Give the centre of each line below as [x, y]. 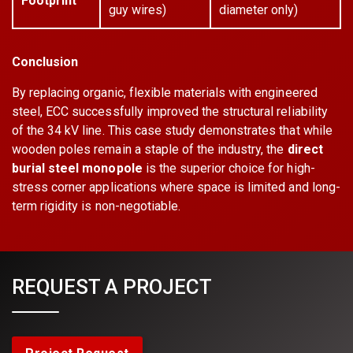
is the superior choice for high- [229, 169]
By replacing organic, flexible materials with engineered [165, 93]
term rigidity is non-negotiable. [96, 206]
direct [305, 150]
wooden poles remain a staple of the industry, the [150, 150]
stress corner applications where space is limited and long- [176, 188]
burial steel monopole [77, 169]
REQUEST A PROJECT [112, 287]
